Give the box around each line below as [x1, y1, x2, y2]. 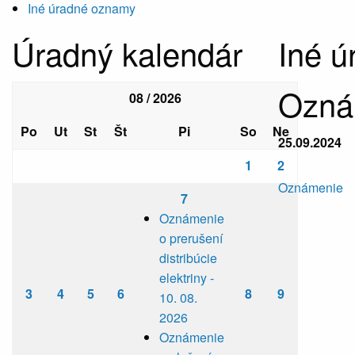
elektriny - [159, 269, 214, 288]
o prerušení [159, 229, 223, 248]
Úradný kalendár [12, 30, 242, 76]
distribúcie [159, 249, 217, 268]
